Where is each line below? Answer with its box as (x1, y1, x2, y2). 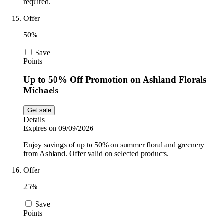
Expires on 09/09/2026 (23, 124, 93, 133)
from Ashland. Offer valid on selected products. (23, 149, 169, 158)
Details (23, 115, 45, 124)
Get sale (27, 107, 51, 114)
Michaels (23, 85, 58, 96)
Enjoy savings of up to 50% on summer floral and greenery (23, 141, 204, 149)
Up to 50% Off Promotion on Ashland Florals (23, 74, 206, 85)
